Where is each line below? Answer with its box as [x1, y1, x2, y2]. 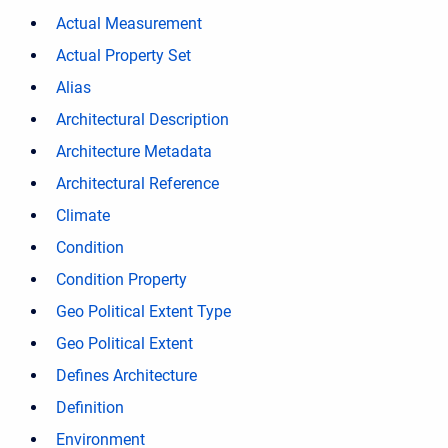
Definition [56, 398, 124, 417]
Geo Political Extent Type [56, 302, 231, 321]
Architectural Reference [56, 174, 219, 193]
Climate [56, 206, 110, 225]
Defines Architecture [56, 366, 197, 385]
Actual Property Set [56, 46, 191, 65]
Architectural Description [56, 110, 229, 129]
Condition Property [56, 270, 187, 289]
